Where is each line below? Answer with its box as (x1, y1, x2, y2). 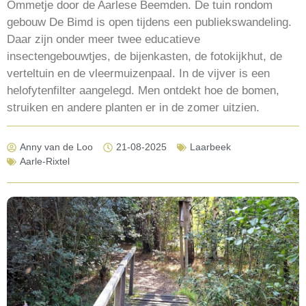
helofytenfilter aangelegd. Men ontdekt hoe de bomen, (7, 83, 279, 97)
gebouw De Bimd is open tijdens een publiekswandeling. (7, 15, 292, 29)
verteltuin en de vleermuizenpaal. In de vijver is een (7, 66, 270, 80)
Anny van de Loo (20, 141, 93, 153)
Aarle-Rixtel (20, 156, 70, 167)
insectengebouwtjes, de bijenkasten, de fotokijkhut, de (7, 49, 282, 63)
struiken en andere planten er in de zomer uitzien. (7, 100, 260, 114)
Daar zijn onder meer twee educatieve (7, 32, 200, 46)
